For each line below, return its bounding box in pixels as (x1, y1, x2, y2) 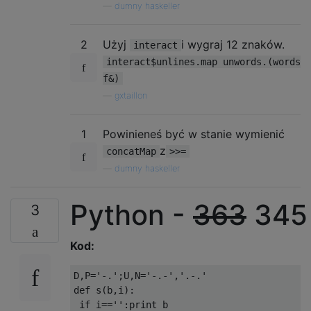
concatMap (106, 145, 156, 157)
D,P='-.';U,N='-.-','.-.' (74, 269, 207, 281)
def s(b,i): (74, 284, 135, 296)
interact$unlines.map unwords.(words (106, 56, 301, 67)
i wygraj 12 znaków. (181, 37, 285, 51)
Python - (70, 197, 193, 232)
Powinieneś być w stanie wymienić (103, 126, 285, 141)
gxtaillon (115, 90, 147, 101)
